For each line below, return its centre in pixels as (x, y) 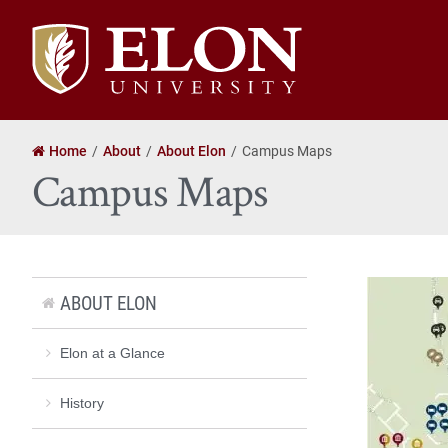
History (82, 402)
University (65, 57)
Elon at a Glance (112, 352)
